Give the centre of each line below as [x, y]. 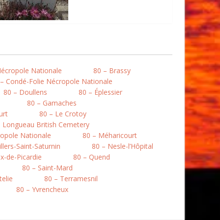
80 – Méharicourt [110, 135]
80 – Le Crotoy [63, 114]
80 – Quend [92, 157]
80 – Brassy [112, 70]
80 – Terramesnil [71, 179]
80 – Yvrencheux [42, 189]
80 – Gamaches [52, 103]
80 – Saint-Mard [47, 168]
